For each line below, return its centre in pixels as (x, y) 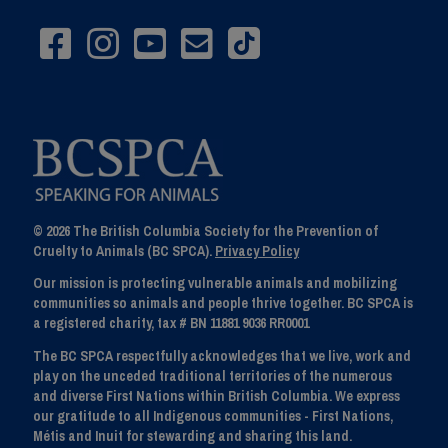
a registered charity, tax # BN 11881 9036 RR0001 (171, 323)
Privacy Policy (257, 250)
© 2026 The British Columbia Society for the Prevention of (205, 230)
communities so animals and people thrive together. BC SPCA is (223, 303)
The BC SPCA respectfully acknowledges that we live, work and (222, 355)
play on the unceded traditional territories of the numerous (212, 375)
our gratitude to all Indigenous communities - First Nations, (213, 415)
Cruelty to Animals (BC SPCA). (124, 250)
